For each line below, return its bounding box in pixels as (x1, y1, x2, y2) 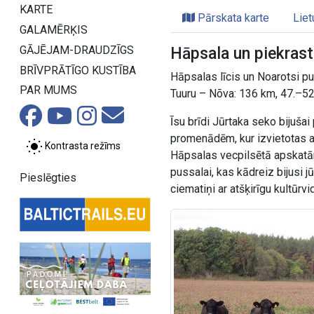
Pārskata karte (195, 11, 270, 25)
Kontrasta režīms (45, 140, 121, 152)
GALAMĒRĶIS (20, 22, 88, 36)
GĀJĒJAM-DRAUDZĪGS (20, 43, 134, 57)
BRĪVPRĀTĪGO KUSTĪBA (20, 63, 136, 77)
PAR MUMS (20, 83, 77, 97)
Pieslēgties (20, 171, 76, 185)
